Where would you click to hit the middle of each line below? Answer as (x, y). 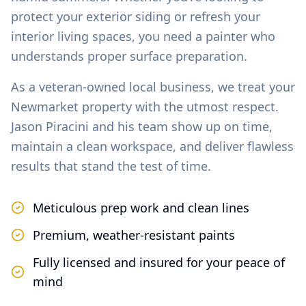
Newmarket (45, 107)
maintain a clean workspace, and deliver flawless (152, 146)
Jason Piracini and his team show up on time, (142, 126)
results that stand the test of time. (111, 166)
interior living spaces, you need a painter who (143, 36)
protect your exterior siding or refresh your (136, 16)
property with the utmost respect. (179, 107)
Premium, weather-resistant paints (134, 235)
